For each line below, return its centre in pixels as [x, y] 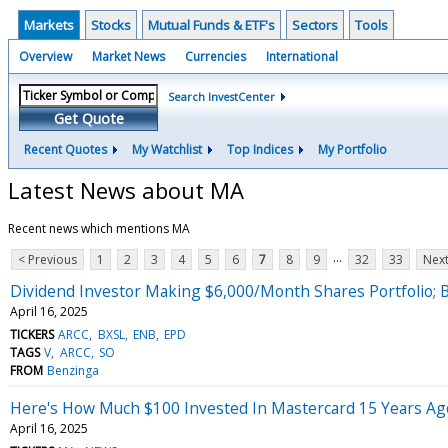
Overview [45, 56]
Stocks [111, 25]
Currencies [215, 56]
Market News [128, 56]
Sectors [315, 25]
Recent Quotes [65, 149]
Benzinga [73, 370]
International [302, 56]
